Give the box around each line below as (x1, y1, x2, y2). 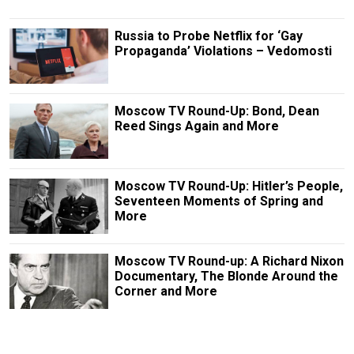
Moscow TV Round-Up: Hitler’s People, (114, 178, 343, 194)
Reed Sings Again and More (114, 118, 279, 134)
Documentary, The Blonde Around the (114, 269, 338, 284)
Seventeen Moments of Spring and (114, 193, 323, 209)
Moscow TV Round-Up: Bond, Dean (114, 103, 319, 119)
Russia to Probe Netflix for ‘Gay (114, 28, 303, 43)
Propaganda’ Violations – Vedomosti (114, 43, 332, 58)
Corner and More (114, 284, 217, 299)
